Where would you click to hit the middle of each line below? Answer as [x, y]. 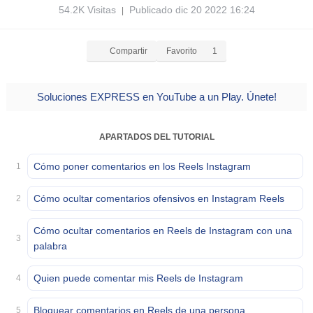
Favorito [181, 51]
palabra [50, 246]
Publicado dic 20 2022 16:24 [189, 10]
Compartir [129, 51]
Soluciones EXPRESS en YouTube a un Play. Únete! [156, 97]
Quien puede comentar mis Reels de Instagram [138, 278]
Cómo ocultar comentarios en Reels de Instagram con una [163, 231]
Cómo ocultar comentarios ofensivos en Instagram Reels [159, 198]
